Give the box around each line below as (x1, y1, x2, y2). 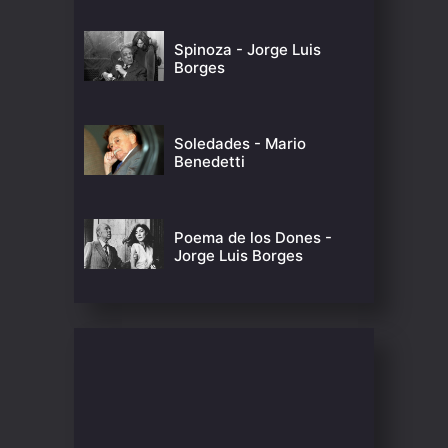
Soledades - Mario (174, 134, 306, 153)
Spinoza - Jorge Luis (174, 40, 321, 59)
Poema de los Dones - (174, 228, 332, 247)
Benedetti (174, 152, 245, 171)
